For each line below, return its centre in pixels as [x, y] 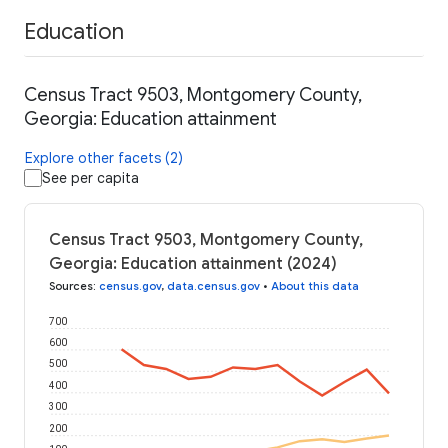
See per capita [90, 178]
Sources [71, 286]
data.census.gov [213, 286]
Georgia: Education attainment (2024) [193, 264]
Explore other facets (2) [104, 158]
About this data [315, 286]
